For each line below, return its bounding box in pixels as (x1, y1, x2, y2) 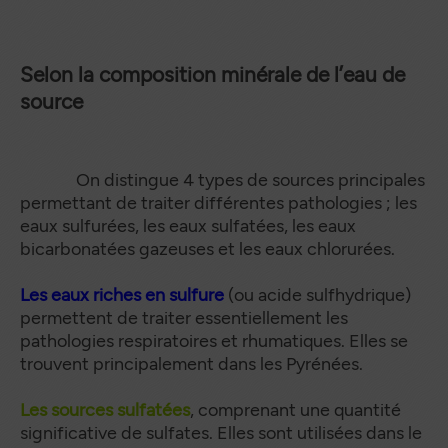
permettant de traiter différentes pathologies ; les (20, 192, 417, 214)
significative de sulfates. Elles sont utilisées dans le (20, 422, 422, 444)
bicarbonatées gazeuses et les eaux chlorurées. (20, 238, 395, 260)
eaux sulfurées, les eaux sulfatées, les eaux (20, 215, 356, 237)
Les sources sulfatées (20, 399, 190, 421)
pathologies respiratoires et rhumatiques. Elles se (20, 330, 408, 352)
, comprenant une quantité (190, 399, 401, 421)
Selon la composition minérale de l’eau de (20, 62, 405, 87)
